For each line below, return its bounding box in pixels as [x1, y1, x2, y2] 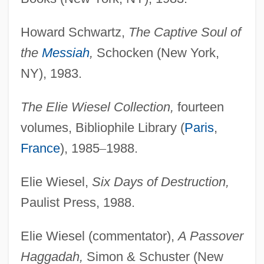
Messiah [41, 45, 90, 60]
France [20, 140, 60, 156]
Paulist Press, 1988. [20, 194, 135, 210]
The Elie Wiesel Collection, [20, 99, 174, 114]
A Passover [177, 228, 243, 243]
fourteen [173, 99, 224, 114]
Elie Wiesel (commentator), [20, 228, 178, 243]
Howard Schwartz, [20, 24, 128, 39]
